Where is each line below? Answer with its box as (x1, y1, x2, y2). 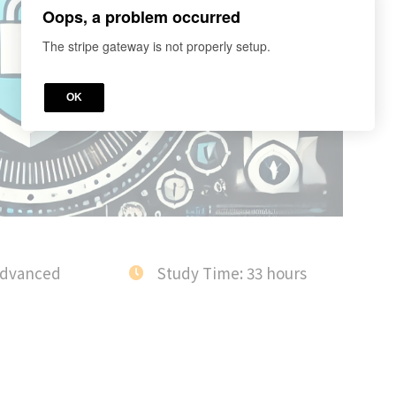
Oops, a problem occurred (42, 4, 240, 28)
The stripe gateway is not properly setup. (42, 36, 270, 55)
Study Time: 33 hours (157, 261, 308, 284)
